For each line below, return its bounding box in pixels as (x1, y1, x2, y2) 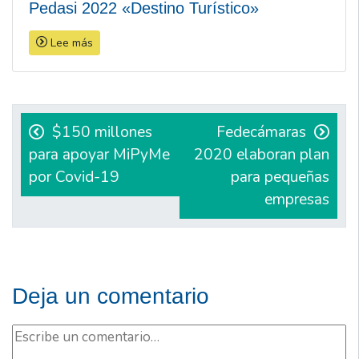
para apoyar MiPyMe (29, 143, 170, 165)
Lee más (47, 34, 93, 50)
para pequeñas (231, 166, 329, 188)
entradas (11, 145, 112, 175)
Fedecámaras (216, 121, 307, 143)
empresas (264, 188, 329, 210)
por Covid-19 (29, 166, 119, 188)
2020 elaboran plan (194, 143, 329, 165)
